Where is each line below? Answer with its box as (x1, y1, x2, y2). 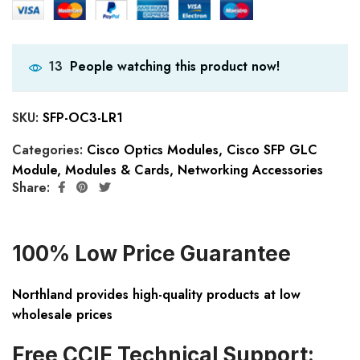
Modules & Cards (65, 161, 170, 180)
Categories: (12, 141, 87, 160)
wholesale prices (12, 305, 112, 325)
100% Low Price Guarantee (12, 241, 291, 267)
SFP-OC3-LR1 (43, 108, 123, 128)
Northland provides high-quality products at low (12, 285, 301, 305)
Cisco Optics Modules (87, 141, 219, 160)
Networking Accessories (178, 161, 323, 180)
